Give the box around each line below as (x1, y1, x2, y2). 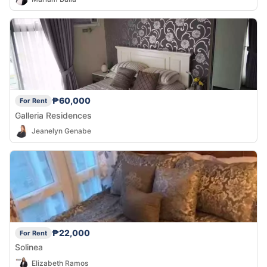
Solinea (15, 242, 43, 253)
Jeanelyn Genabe (32, 126, 91, 136)
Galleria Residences (15, 110, 92, 120)
